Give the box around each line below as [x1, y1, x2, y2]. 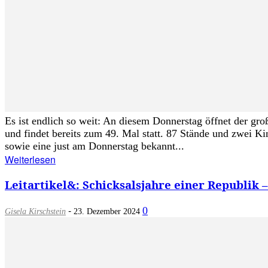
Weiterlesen [5, 152, 56, 166]
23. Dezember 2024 [74, 207, 140, 217]
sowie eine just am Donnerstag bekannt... [5, 139, 184, 152]
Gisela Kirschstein [5, 207, 66, 217]
